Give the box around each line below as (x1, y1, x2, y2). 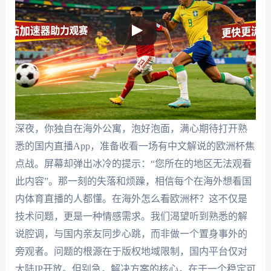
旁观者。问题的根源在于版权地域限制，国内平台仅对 (15, 246, 247, 256)
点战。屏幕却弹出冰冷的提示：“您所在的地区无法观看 (15, 158, 252, 169)
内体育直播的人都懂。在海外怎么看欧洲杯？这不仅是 (15, 194, 247, 204)
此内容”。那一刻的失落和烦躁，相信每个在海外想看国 (15, 176, 252, 186)
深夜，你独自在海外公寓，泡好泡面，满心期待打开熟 (15, 123, 247, 134)
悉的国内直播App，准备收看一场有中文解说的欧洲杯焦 (15, 141, 255, 151)
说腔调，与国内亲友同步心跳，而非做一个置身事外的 (15, 229, 247, 239)
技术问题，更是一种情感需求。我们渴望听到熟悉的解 (15, 211, 247, 221)
